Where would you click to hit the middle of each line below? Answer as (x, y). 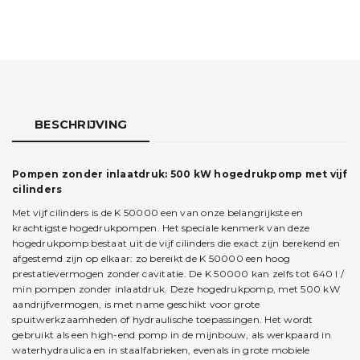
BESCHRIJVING (81, 124)
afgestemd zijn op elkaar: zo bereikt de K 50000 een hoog (151, 258)
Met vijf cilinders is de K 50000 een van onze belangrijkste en (158, 212)
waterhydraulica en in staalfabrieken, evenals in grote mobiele (161, 350)
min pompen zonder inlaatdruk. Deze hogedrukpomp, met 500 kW (176, 288)
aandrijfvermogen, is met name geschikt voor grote (136, 304)
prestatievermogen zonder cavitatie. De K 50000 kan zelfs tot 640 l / (178, 273)
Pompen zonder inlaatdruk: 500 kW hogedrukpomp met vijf (180, 174)
